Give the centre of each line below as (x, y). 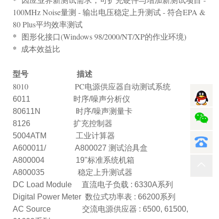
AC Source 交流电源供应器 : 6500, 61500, (101, 209)
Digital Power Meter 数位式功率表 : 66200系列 (94, 197)
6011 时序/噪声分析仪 (72, 99)
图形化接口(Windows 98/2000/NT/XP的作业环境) (104, 36)
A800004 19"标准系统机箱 (74, 160)
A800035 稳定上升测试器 (73, 172)
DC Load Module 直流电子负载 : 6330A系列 (93, 184)
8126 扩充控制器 (63, 123)
